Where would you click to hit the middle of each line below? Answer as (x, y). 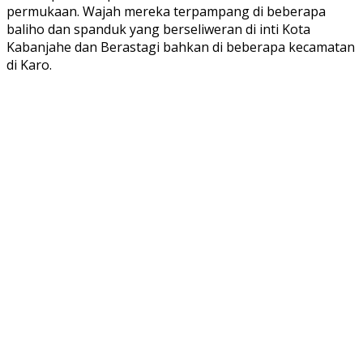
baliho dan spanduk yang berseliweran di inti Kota (158, 29)
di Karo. (29, 64)
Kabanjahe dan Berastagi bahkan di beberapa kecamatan (181, 47)
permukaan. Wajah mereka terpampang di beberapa (166, 11)
